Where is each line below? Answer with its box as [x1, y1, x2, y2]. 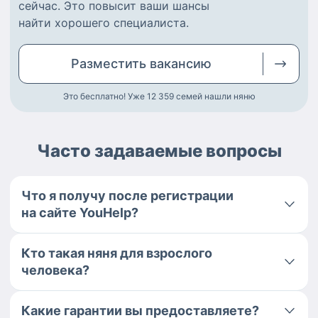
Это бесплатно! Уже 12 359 [62, 90, 174, 102]
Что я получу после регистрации [21, 187, 234, 203]
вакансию [149, 55, 212, 71]
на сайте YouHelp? [21, 204, 138, 220]
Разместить [70, 55, 150, 71]
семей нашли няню [175, 90, 256, 102]
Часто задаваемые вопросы [36, 140, 282, 161]
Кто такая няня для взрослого [21, 245, 212, 261]
